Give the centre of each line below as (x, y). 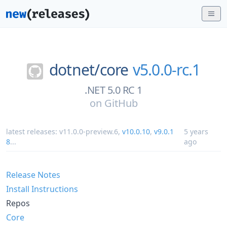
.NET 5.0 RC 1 (113, 90)
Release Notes (33, 175)
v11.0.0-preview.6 (89, 131)
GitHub (121, 103)
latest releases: (33, 131)
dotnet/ (74, 70)
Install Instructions (42, 189)
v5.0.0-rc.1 (166, 70)
